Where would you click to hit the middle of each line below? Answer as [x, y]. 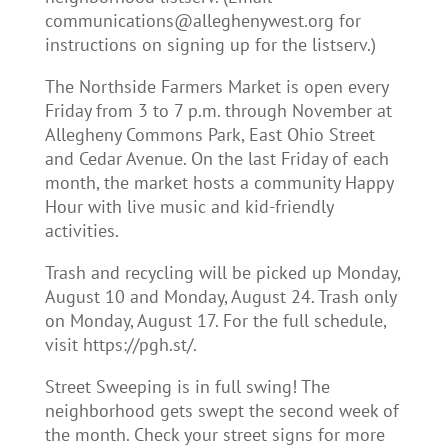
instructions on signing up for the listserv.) [210, 44]
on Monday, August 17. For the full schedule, [215, 320]
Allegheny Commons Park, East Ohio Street [209, 134]
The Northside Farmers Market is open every [216, 86]
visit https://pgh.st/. [120, 344]
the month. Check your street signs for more [214, 434]
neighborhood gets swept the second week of [221, 410]
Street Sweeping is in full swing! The [187, 386]
